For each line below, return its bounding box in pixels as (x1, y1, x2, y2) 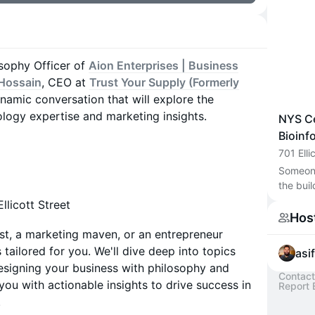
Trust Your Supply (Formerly (89, 75, 239, 89)
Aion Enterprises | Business (89, 58, 238, 72)
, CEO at (41, 75, 89, 89)
